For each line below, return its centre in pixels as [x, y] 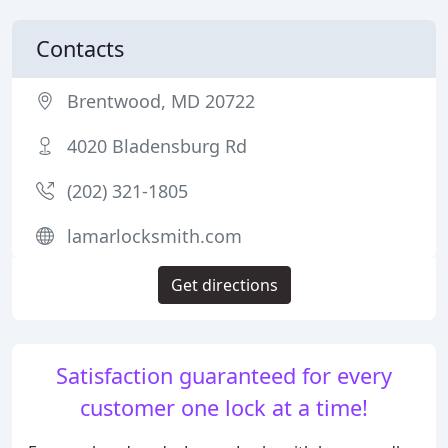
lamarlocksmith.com [154, 236]
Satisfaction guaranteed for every [224, 375]
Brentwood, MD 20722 [161, 101]
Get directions [224, 285]
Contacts [80, 48]
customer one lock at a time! [224, 407]
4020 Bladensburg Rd [157, 146]
